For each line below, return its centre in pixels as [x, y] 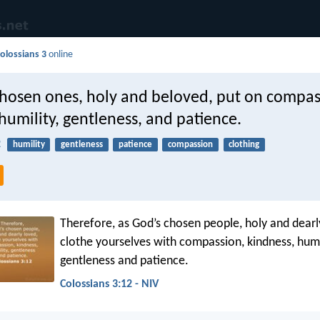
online [60, 55]
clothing [244, 145]
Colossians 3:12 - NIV [109, 284]
